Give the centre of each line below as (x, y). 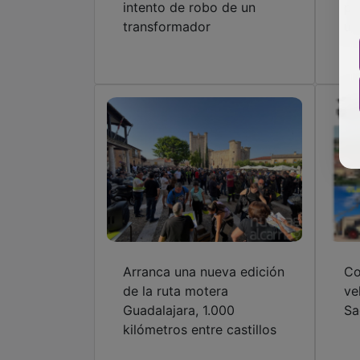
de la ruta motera (176, 291)
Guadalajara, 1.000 (179, 311)
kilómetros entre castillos (200, 330)
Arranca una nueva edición (204, 272)
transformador (167, 27)
